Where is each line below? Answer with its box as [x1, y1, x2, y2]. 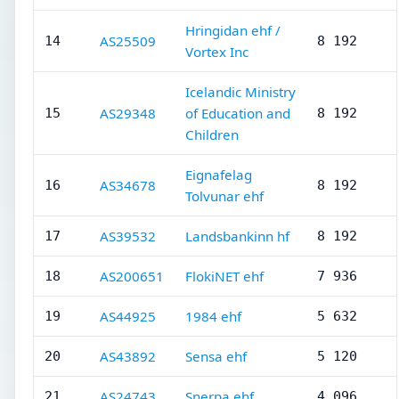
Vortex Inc [185, 43, 248, 61]
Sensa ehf [185, 347, 247, 365]
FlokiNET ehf [185, 267, 264, 285]
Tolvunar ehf [185, 187, 264, 205]
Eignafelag [185, 166, 252, 183]
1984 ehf [185, 307, 241, 325]
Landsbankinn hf [185, 227, 289, 245]
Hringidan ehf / [185, 21, 281, 39]
